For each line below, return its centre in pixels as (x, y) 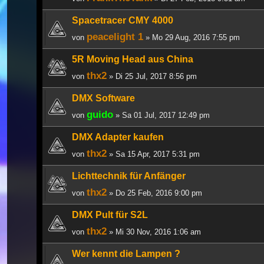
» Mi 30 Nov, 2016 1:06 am (154, 232)
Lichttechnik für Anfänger (129, 176)
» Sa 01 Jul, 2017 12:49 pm (161, 115)
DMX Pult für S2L (110, 214)
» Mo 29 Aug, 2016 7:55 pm (192, 37)
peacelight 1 (115, 36)
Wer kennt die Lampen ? (126, 253)
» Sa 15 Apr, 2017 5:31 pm (153, 154)
